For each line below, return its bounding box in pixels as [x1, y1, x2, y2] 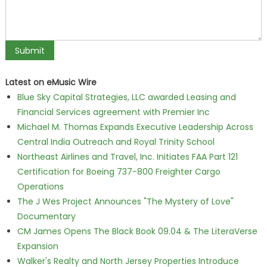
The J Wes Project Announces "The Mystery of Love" [17, 195, 234, 207]
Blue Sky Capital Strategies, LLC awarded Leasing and [17, 91, 236, 103]
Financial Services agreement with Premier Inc [17, 106, 210, 118]
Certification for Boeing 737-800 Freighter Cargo [17, 166, 221, 178]
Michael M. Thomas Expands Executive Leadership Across [17, 121, 253, 133]
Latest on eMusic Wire [5, 76, 97, 88]
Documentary [17, 210, 76, 222]
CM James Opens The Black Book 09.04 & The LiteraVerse [17, 225, 257, 237]
